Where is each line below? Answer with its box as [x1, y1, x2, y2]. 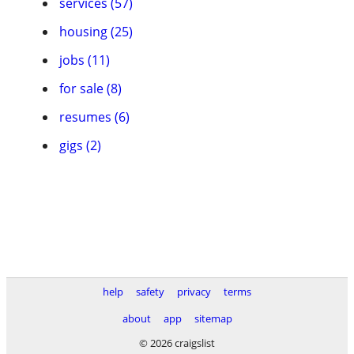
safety [136, 284, 164, 299]
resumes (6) [59, 108, 130, 126]
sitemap [194, 311, 232, 326]
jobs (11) [59, 51, 110, 69]
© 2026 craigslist [139, 336, 215, 350]
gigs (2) [59, 137, 101, 154]
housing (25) [59, 23, 133, 40]
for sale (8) [59, 80, 122, 97]
